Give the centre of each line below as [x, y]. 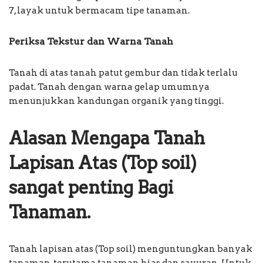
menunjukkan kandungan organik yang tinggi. [116, 101]
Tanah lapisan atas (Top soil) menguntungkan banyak [131, 249]
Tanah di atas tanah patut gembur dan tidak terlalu [123, 73]
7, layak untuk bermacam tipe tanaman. [99, 11]
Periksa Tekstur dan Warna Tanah [91, 42]
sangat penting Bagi [91, 188]
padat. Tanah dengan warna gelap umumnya [109, 87]
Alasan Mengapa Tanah [107, 138]
